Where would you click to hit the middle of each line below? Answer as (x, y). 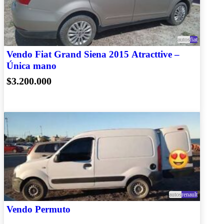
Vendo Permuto (38, 209)
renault (189, 194)
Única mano (31, 65)
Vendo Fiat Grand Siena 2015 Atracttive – (93, 54)
